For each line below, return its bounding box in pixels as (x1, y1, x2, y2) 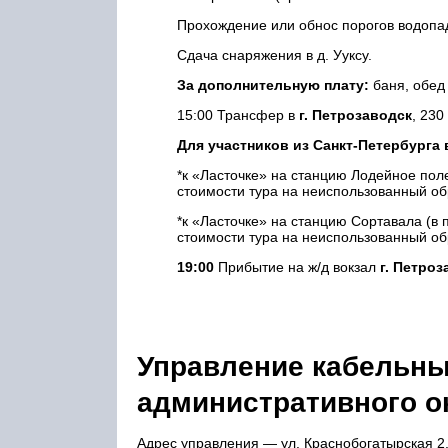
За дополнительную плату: (177, 77, 369, 93)
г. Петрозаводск (299, 107, 412, 123)
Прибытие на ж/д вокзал (214, 259, 380, 275)
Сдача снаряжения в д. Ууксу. (177, 47, 372, 63)
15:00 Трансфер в (177, 107, 299, 123)
